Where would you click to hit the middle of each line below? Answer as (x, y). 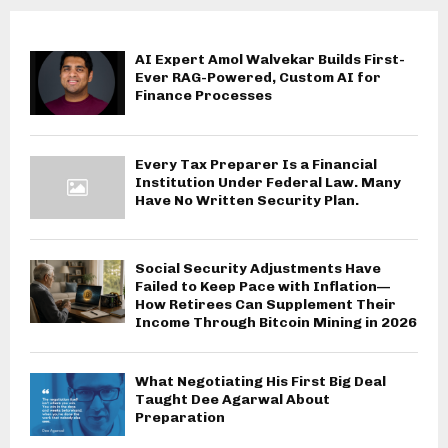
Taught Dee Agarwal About (232, 399)
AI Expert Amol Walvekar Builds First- (270, 60)
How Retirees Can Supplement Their (265, 304)
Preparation (180, 417)
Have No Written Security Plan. (247, 200)
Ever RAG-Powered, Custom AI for (258, 78)
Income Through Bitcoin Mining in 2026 (276, 322)
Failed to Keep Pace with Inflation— (262, 286)
